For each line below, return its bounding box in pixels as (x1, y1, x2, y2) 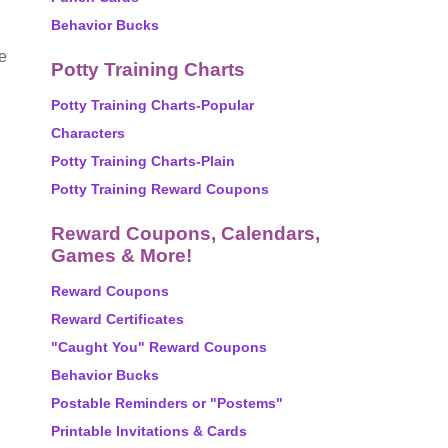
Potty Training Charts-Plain (51, 153, 235, 169)
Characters (51, 125, 125, 141)
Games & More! (51, 245, 192, 266)
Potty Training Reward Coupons (51, 181, 269, 197)
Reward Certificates (51, 311, 184, 327)
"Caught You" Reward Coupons (51, 339, 267, 355)
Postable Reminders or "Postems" (51, 395, 283, 411)
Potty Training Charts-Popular (51, 97, 254, 113)
